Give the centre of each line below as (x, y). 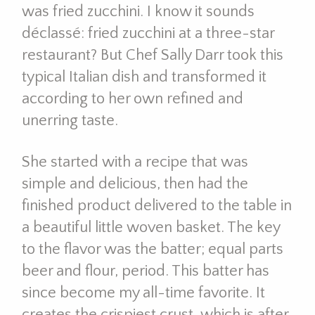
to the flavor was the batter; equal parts (152, 249)
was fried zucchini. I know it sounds (138, 12)
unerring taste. (70, 121)
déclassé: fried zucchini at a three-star (148, 33)
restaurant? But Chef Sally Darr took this (152, 55)
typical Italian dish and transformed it (144, 77)
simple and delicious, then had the (135, 184)
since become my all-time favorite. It (143, 292)
